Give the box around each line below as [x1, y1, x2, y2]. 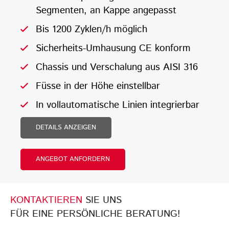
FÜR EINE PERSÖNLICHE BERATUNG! [10, 207, 180, 221]
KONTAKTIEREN [10, 193, 82, 208]
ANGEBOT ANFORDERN [36, 154, 110, 165]
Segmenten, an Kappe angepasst [36, 4, 176, 18]
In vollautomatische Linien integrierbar [36, 98, 199, 112]
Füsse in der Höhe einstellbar [36, 79, 160, 94]
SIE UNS [82, 193, 122, 208]
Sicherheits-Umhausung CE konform [36, 41, 191, 56]
